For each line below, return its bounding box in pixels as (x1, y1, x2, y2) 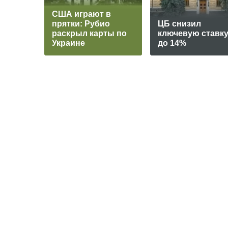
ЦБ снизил (158, 19, 201, 28)
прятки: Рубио (52, 19, 110, 28)
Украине (52, 39, 85, 48)
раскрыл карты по (52, 29, 127, 38)
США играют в (52, 10, 111, 19)
